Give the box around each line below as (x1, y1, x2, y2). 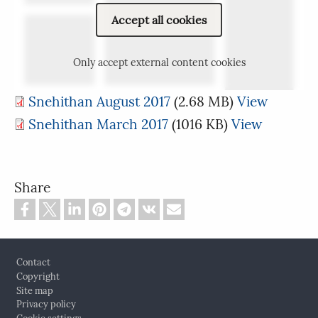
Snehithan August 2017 (28, 92, 170, 110)
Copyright (16, 270, 60, 283)
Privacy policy (16, 298, 76, 311)
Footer (6, 246, 47, 263)
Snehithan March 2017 (28, 115, 168, 133)
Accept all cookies (111, 12, 207, 27)
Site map (16, 284, 53, 297)
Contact (16, 256, 50, 269)
